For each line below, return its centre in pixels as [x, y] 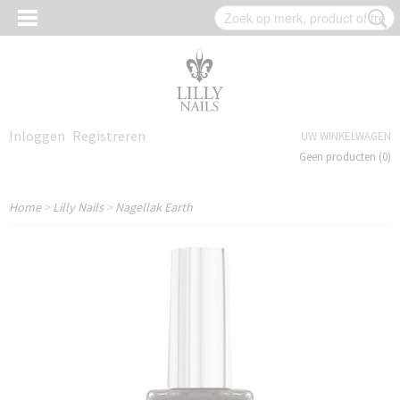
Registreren [109, 136]
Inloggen [37, 136]
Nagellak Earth [154, 207]
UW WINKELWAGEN [346, 136]
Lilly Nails [78, 207]
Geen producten [339, 157]
